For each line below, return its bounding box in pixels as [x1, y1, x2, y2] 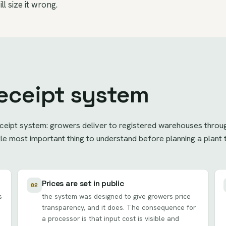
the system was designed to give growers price [41, 192, 191, 201]
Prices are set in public [41, 179, 124, 189]
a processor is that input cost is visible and [41, 214, 179, 223]
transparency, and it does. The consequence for [41, 203, 196, 212]
